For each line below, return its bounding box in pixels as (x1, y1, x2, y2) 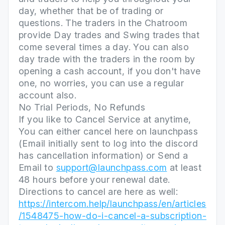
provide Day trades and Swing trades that (19, 30, 199, 41)
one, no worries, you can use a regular (19, 78, 184, 89)
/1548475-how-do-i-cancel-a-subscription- (19, 210, 206, 221)
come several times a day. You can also (19, 42, 189, 53)
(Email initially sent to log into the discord (19, 138, 198, 149)
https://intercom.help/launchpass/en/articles (19, 198, 206, 209)
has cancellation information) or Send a (19, 150, 188, 161)
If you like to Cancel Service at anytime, (19, 114, 191, 125)
